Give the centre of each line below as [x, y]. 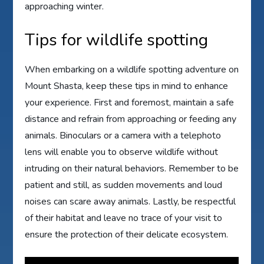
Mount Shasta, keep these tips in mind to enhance [127, 86]
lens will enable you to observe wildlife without [122, 152]
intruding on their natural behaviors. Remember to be [132, 169]
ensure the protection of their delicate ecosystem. [127, 235]
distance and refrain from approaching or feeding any [131, 119]
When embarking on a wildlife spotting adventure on [132, 70]
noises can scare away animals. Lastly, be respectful [131, 202]
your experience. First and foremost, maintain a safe [130, 103]
